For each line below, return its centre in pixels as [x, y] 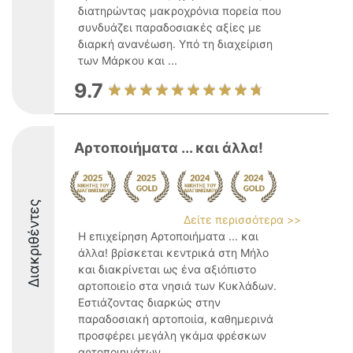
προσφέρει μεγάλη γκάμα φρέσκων [172, 335]
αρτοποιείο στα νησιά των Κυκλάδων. [177, 286]
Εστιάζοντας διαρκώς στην [149, 302]
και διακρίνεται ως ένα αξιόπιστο [167, 269]
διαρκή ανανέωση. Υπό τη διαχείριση [175, 44]
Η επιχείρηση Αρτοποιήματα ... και [168, 236]
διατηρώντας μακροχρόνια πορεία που [180, 11]
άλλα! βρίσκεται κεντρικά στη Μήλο [173, 253]
